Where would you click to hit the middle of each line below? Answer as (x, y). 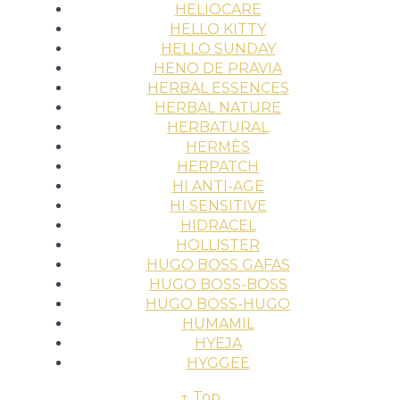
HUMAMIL (218, 324)
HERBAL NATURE (218, 108)
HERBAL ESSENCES (218, 88)
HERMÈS (218, 147)
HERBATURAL (218, 127)
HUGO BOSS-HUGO (218, 304)
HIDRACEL (218, 225)
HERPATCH (218, 167)
